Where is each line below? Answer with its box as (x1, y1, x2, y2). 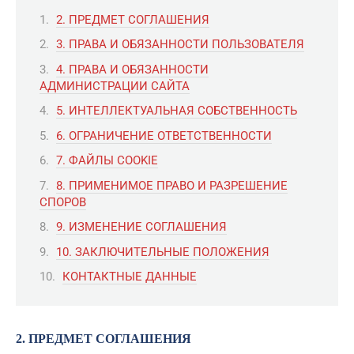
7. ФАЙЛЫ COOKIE (56, 153, 158, 168)
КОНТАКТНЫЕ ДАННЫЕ (62, 269, 197, 284)
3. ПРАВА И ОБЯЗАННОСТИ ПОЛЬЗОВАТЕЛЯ (56, 37, 304, 51)
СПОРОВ (40, 194, 86, 209)
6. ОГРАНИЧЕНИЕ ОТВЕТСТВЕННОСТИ (56, 128, 272, 143)
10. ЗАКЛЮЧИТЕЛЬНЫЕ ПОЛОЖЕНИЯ (56, 244, 269, 259)
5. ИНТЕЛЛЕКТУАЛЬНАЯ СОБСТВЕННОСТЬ (56, 104, 297, 118)
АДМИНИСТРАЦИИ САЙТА (40, 78, 190, 93)
